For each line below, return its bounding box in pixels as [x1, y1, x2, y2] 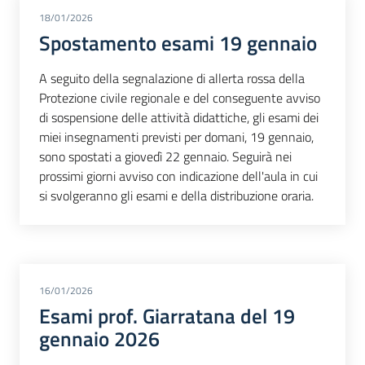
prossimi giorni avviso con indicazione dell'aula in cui [39, 166, 318, 187]
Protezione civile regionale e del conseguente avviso [39, 88, 320, 108]
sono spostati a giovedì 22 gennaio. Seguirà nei [39, 147, 292, 167]
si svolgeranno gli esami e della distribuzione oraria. [39, 186, 314, 206]
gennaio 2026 [39, 323, 160, 355]
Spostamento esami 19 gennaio [39, 27, 317, 59]
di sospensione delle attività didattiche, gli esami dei [39, 108, 319, 128]
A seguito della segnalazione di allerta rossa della [39, 68, 305, 89]
